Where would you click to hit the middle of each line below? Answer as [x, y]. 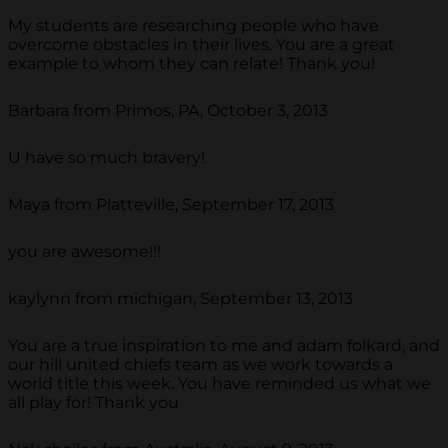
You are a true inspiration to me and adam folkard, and [224, 346]
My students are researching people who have [193, 26]
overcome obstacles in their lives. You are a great [201, 45]
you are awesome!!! [84, 252]
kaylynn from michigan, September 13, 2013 [180, 299]
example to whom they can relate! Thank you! [191, 64]
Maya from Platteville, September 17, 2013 [171, 205]
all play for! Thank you [93, 403]
